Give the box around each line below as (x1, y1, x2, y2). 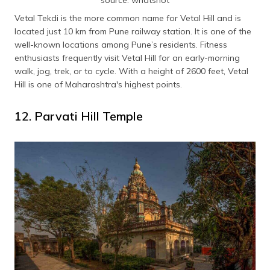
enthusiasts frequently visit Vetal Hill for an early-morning (14, 52, 240, 64)
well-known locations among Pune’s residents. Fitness (14, 39, 227, 51)
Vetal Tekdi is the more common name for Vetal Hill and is (14, 13, 241, 24)
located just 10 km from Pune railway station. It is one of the (14, 26, 251, 37)
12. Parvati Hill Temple (14, 108, 143, 124)
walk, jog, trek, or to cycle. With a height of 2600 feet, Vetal (14, 66, 248, 77)
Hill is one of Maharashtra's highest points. (14, 79, 182, 90)
